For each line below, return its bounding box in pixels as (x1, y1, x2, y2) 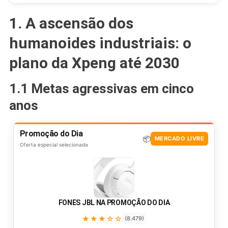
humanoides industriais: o (9, 34, 191, 52)
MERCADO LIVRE (154, 135, 205, 142)
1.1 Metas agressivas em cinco (9, 80, 194, 96)
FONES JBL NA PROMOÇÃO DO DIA (58, 198, 170, 207)
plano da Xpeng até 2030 (9, 53, 180, 72)
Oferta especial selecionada (19, 141, 88, 148)
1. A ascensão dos (9, 14, 133, 32)
